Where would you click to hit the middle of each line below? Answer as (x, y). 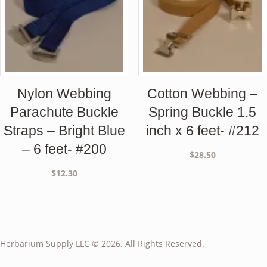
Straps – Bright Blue (64, 130)
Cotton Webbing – (203, 93)
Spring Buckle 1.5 (203, 112)
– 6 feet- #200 (64, 149)
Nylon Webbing (64, 93)
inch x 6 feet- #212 (202, 130)
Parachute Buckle (64, 112)
